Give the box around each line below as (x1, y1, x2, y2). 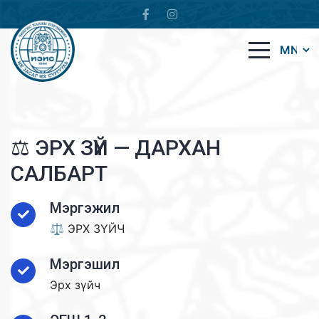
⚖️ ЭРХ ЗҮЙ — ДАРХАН (11, 135, 221, 160)
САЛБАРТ (11, 161, 108, 186)
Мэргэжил (50, 199, 120, 216)
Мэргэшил (50, 256, 120, 273)
